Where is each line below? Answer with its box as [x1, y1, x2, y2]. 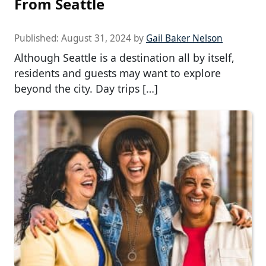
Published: [14, 31, 61, 45]
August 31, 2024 [61, 31, 131, 45]
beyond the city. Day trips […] [14, 81, 158, 96]
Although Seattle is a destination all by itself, [14, 50, 235, 65]
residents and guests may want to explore [14, 65, 221, 80]
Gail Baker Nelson [146, 31, 223, 45]
